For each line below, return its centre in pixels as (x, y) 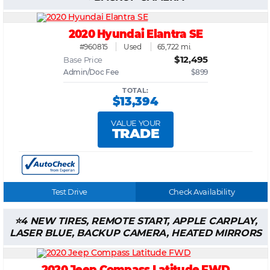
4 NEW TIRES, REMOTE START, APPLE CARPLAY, (139, 221)
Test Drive (70, 191)
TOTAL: (136, 91)
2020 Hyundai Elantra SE (136, 34)
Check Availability (202, 191)
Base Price (83, 60)
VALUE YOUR (136, 123)
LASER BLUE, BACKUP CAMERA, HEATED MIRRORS (136, 233)
